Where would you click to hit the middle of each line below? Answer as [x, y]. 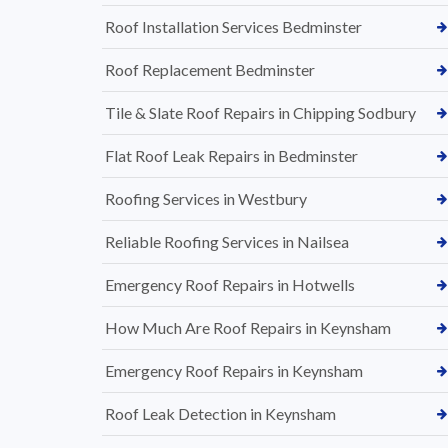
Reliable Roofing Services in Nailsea [227, 241]
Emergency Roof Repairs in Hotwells [230, 284]
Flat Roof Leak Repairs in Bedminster [231, 155]
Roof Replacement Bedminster [210, 69]
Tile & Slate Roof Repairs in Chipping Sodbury [260, 112]
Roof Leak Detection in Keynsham [220, 413]
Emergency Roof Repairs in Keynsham [234, 370]
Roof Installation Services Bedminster [233, 26]
